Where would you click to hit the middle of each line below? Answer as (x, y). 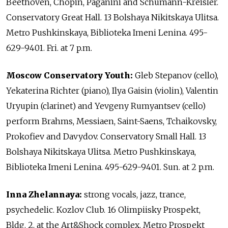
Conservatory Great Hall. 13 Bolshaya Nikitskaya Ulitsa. (112, 18)
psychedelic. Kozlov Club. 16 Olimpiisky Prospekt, (103, 210)
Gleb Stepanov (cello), (176, 76)
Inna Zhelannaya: (45, 195)
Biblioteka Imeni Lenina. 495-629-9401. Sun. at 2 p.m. (110, 167)
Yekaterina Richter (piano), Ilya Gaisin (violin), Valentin (112, 91)
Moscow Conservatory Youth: (69, 76)
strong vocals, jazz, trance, (135, 195)
